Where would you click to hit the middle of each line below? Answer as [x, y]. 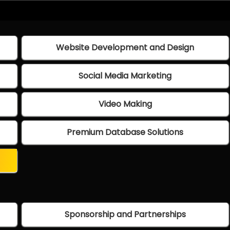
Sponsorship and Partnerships [125, 215]
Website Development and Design [125, 48]
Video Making [125, 104]
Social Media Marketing [125, 76]
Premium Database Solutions [125, 132]
